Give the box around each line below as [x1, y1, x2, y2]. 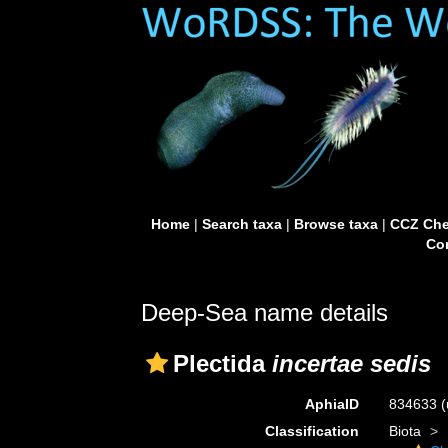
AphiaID [304, 396, 359, 412]
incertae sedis [272, 350, 431, 377]
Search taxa [201, 216, 282, 232]
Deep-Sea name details [141, 299, 388, 326]
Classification [264, 423, 359, 439]
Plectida [173, 350, 272, 377]
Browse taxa [293, 216, 378, 232]
